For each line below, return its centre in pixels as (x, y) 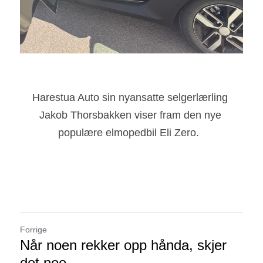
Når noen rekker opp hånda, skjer (123, 245)
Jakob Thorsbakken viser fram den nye (130, 115)
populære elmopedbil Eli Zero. (131, 132)
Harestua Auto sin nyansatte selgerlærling (130, 97)
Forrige (33, 229)
